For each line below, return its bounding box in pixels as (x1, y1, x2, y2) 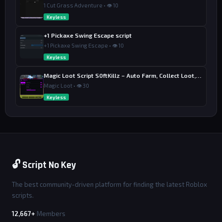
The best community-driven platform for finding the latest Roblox (12, 180, 207, 188)
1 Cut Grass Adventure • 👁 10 (44, 2, 118, 8)
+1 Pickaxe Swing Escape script (44, 32, 132, 39)
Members (37, 210, 65, 218)
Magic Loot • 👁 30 (44, 82, 89, 89)
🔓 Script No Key (12, 159, 76, 171)
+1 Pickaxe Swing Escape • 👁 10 (44, 42, 124, 49)
